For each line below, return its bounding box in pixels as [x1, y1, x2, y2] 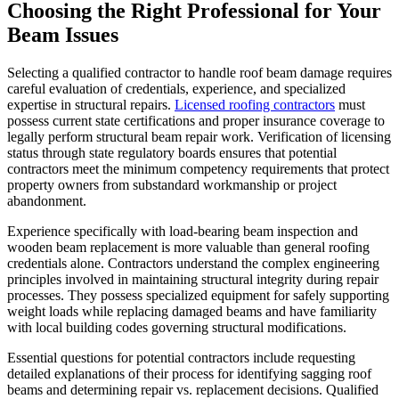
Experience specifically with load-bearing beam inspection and [7, 223, 358, 239]
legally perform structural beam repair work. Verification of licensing [7, 128, 391, 144]
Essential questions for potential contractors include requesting [7, 349, 355, 365]
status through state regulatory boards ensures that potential [7, 144, 337, 160]
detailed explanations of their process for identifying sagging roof [7, 365, 371, 381]
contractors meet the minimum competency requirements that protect [7, 160, 389, 176]
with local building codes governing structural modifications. [7, 319, 346, 335]
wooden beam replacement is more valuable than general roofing [7, 239, 370, 255]
